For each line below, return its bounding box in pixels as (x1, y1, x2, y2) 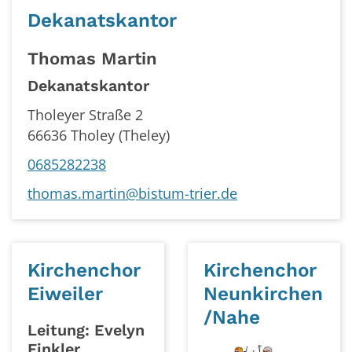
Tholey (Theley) (71, 126, 170, 145)
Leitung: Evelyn (27, 321, 145, 340)
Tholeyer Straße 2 (27, 105, 143, 125)
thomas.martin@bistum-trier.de (27, 184, 237, 203)
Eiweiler (27, 282, 103, 306)
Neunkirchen (203, 282, 323, 306)
